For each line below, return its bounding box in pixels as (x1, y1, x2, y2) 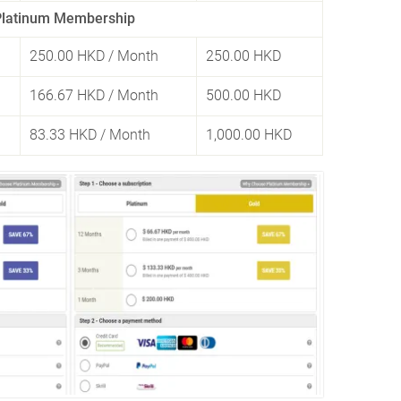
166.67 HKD (30, 87, 105, 104)
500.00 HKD (206, 87, 281, 104)
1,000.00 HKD (206, 126, 292, 143)
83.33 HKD (30, 126, 97, 143)
